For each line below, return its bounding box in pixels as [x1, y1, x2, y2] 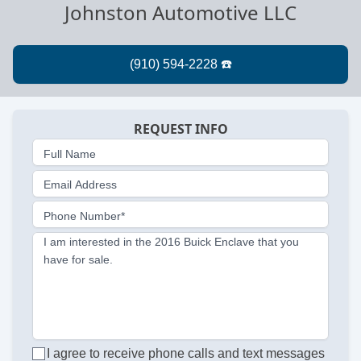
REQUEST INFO [133, 119, 228, 138]
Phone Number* [44, 209, 125, 222]
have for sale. [44, 253, 113, 267]
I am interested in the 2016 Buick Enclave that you [44, 235, 299, 249]
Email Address [44, 178, 117, 192]
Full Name [44, 147, 96, 160]
